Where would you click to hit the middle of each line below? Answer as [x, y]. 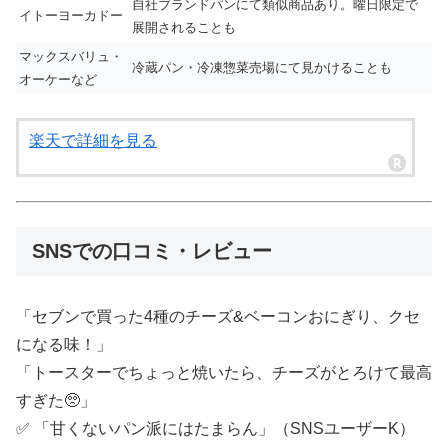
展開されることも [184, 28]
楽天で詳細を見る [93, 141]
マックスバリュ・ [71, 57]
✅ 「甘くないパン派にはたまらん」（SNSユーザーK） [215, 429]
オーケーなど [58, 80]
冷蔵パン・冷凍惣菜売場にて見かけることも [262, 68]
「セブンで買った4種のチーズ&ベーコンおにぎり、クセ [218, 317]
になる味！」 [64, 345]
